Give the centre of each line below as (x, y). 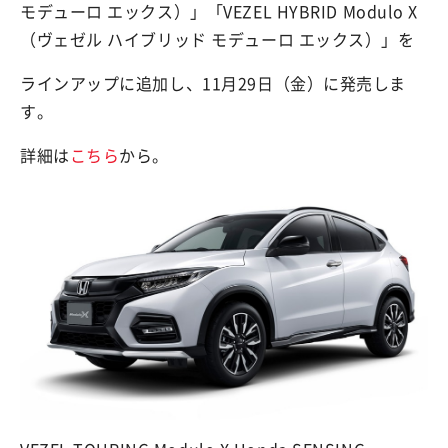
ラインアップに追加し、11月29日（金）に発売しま (213, 84)
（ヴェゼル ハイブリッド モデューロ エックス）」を (217, 40)
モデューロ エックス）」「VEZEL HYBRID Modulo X (219, 12)
